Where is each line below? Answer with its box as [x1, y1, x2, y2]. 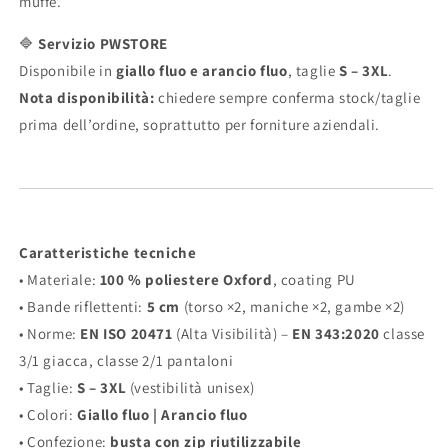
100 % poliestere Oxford [99, 270, 273, 290]
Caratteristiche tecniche [19, 243, 197, 263]
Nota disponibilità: [19, 88, 155, 108]
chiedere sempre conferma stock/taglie [154, 88, 421, 108]
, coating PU [272, 270, 356, 290]
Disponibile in [19, 61, 116, 81]
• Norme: [19, 324, 81, 344]
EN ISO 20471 [80, 324, 173, 344]
